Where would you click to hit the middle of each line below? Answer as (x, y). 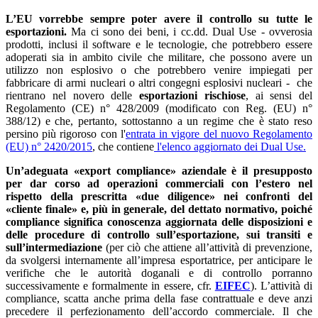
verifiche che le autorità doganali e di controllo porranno (159, 273)
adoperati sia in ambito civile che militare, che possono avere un (159, 57)
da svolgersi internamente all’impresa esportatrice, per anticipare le (159, 260)
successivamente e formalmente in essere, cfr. (110, 285)
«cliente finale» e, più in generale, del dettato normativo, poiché (159, 209)
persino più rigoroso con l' (66, 133)
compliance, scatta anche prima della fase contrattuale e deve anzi (159, 298)
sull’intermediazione (54, 247)
